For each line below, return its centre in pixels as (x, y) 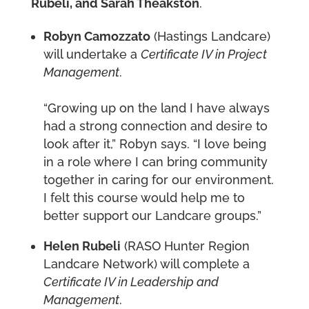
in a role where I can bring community (155, 162)
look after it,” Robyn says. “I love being (154, 144)
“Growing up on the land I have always (156, 108)
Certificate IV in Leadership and (131, 282)
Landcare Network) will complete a (146, 264)
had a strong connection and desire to (155, 126)
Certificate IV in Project (203, 54)
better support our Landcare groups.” (152, 216)
